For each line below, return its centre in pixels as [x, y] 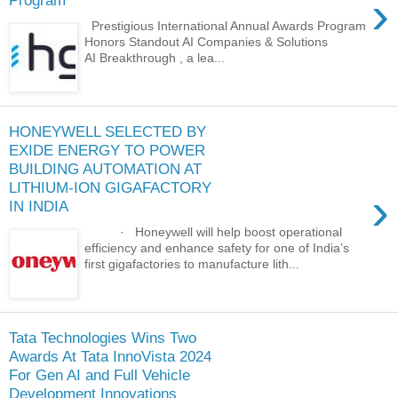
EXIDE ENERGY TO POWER [107, 151]
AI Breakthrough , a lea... [155, 57]
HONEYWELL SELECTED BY [107, 132]
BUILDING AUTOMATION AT [105, 169]
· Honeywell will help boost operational [214, 231]
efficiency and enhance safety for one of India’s [217, 247]
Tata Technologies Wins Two [103, 338]
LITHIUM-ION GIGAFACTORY [110, 188]
